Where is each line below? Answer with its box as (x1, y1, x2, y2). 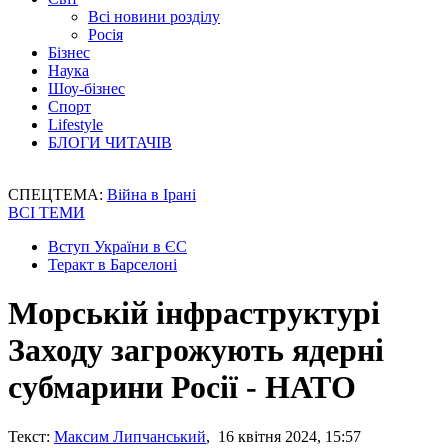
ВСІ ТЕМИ (8, 204, 85, 221)
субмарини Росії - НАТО (8, 369, 356, 406)
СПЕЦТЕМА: (8, 186, 107, 203)
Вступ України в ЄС (48, 238, 187, 255)
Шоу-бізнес (48, 80, 125, 97)
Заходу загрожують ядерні (8, 332, 384, 369)
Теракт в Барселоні (48, 256, 177, 273)
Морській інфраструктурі (8, 295, 380, 332)
